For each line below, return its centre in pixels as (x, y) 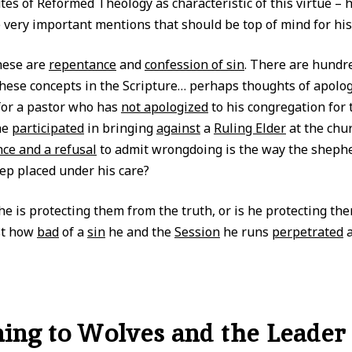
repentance (82, 64)
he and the (140, 232)
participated (48, 128)
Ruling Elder (250, 128)
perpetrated (308, 232)
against (178, 128)
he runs (246, 232)
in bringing (120, 128)
